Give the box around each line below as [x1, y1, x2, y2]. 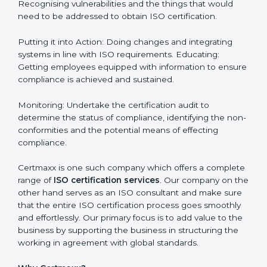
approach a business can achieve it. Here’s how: [18, 70, 216, 80]
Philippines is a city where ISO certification [18, 45, 191, 55]
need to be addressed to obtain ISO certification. [18, 133, 219, 143]
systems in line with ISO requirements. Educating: [18, 171, 219, 181]
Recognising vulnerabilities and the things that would [18, 120, 233, 131]
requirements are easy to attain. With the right [18, 57, 205, 67]
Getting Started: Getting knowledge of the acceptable [18, 95, 237, 105]
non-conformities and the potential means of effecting [18, 247, 237, 257]
